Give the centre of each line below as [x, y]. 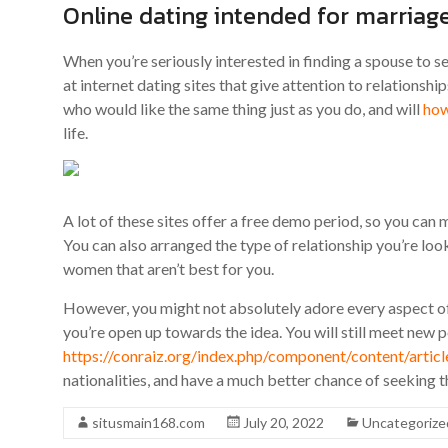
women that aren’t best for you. [168, 268]
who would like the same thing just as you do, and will [243, 108]
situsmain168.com [148, 422]
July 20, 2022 [283, 422]
